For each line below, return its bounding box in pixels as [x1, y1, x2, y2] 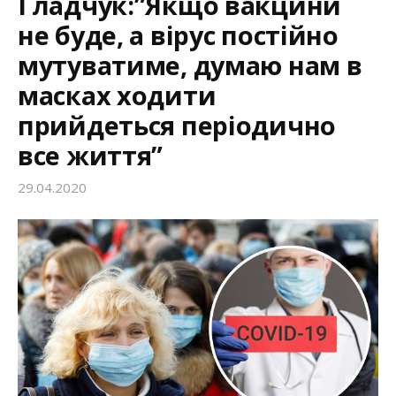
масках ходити [18, 77, 217, 112]
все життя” [18, 137, 164, 172]
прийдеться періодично [18, 107, 336, 142]
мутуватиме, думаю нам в [18, 47, 362, 82]
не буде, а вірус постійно [18, 17, 339, 52]
